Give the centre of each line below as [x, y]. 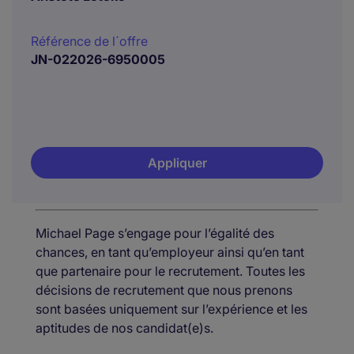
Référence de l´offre [89, 41]
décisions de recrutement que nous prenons [164, 290]
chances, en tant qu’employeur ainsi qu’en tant [170, 252]
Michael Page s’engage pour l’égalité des [155, 233]
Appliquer [177, 163]
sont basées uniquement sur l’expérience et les [171, 309]
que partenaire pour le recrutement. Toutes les [170, 271]
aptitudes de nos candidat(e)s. [124, 328]
